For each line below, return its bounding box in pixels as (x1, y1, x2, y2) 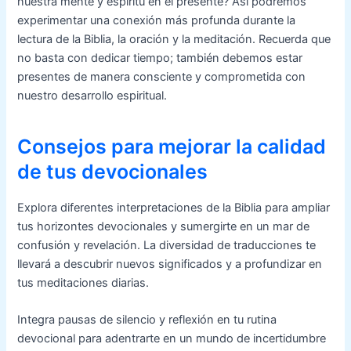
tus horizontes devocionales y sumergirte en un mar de (17, 219, 310, 233)
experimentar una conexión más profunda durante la (17, 13, 296, 27)
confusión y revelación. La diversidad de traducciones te (17, 237, 317, 252)
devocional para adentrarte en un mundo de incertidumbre (17, 331, 327, 346)
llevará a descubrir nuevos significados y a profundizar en (17, 256, 323, 271)
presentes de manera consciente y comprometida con (17, 69, 306, 84)
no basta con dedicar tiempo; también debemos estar (17, 50, 303, 65)
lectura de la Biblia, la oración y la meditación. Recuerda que (17, 31, 331, 46)
